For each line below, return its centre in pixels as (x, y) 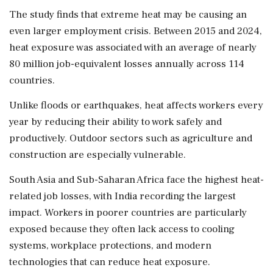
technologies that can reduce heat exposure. (110, 262)
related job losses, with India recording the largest (122, 196)
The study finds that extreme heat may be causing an (128, 14)
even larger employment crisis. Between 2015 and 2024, (136, 31)
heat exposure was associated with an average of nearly (133, 47)
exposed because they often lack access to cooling (122, 229)
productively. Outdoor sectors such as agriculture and (131, 138)
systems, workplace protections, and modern (110, 245)
